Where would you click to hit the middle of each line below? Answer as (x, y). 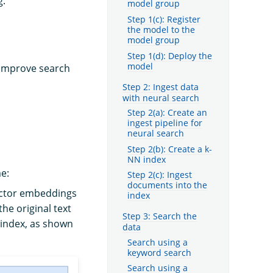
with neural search (161, 97)
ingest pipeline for (165, 123)
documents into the (167, 186)
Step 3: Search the (160, 216)
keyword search (159, 253)
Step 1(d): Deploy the (170, 56)
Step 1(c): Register (164, 19)
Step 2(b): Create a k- (170, 149)
